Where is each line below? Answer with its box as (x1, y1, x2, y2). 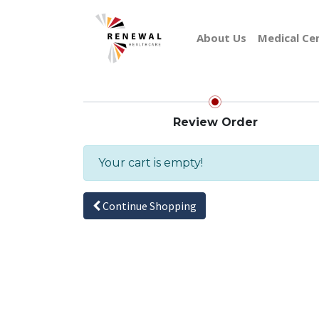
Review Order (172, 115, 258, 129)
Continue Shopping (103, 199, 197, 213)
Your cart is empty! (98, 156, 203, 169)
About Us (197, 31, 247, 45)
